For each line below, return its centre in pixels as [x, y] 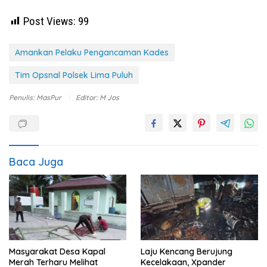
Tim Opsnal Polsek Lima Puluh [74, 75]
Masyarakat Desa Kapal [57, 252]
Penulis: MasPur [36, 97]
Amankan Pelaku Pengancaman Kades [92, 52]
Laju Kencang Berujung [187, 252]
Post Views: [49, 21]
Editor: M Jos [97, 97]
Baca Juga [36, 162]
